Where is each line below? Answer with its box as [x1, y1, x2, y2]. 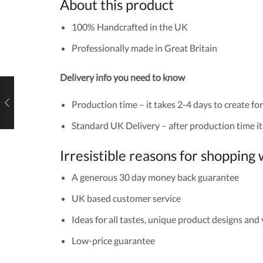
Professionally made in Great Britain [72, 42, 217, 53]
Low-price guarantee [72, 235, 155, 247]
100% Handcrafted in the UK [72, 21, 188, 33]
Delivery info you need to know [60, 71, 185, 83]
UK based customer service [72, 193, 181, 204]
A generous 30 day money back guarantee [72, 171, 239, 183]
